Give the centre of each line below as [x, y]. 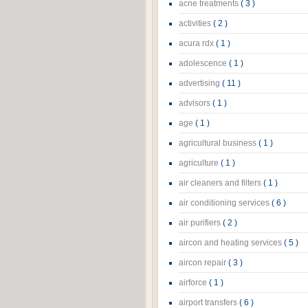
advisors [196, 103]
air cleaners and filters [221, 183]
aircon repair [203, 263]
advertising [200, 83]
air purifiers [201, 223]
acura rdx [197, 43]
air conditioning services [225, 203]
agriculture [200, 163]
